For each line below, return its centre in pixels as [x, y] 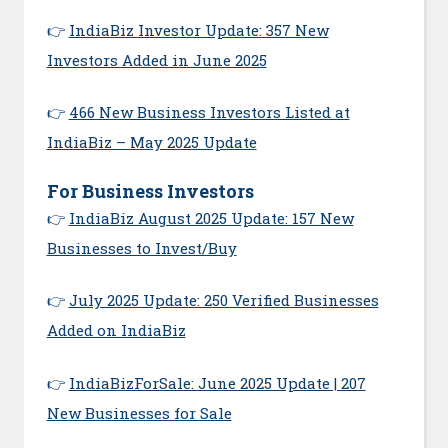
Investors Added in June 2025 [156, 59]
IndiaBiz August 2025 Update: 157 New [211, 217]
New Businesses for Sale [139, 412]
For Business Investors [150, 190]
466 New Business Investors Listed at [209, 112]
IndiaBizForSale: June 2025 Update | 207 [217, 382]
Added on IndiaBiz [116, 330]
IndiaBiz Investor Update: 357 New [198, 29]
